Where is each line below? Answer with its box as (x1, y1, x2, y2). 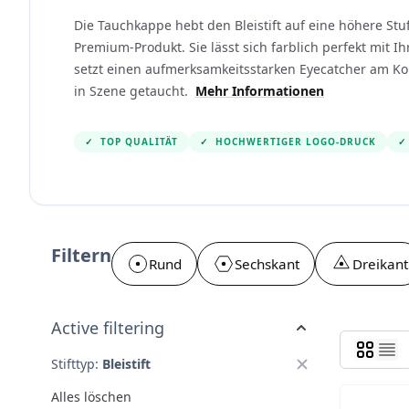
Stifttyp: (51, 355, 99, 372)
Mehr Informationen (195, 82, 324, 100)
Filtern (51, 243, 111, 267)
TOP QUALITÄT (100, 135, 178, 148)
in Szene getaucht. (74, 82, 192, 100)
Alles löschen (51, 388, 131, 405)
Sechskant (235, 255, 299, 273)
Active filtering (51, 317, 164, 339)
